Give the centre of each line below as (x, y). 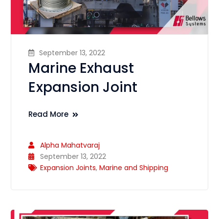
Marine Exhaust (81, 68)
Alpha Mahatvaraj (70, 145)
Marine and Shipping (134, 168)
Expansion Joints (68, 168)
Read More (49, 114)
